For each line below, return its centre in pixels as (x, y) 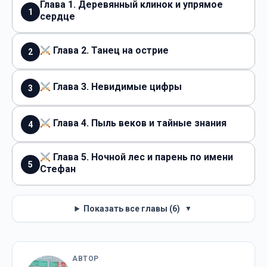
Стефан (58, 169)
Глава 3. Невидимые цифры (117, 87)
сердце (58, 17)
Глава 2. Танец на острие (110, 51)
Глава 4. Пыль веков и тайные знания (139, 123)
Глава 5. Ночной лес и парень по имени (142, 157)
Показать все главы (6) (132, 209)
